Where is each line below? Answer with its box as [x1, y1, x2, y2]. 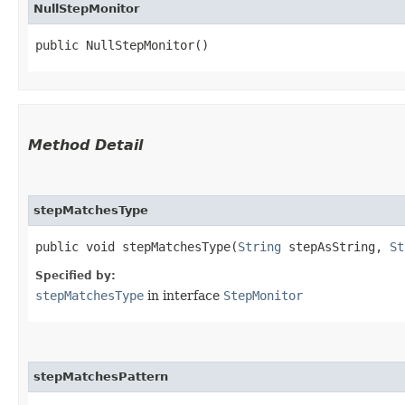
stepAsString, [281, 240, 390, 255]
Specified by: [35, 269, 116, 283]
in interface [144, 288, 223, 304]
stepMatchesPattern [33, 370, 168, 384]
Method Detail [28, 137, 143, 155]
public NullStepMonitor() [35, 38, 209, 53]
